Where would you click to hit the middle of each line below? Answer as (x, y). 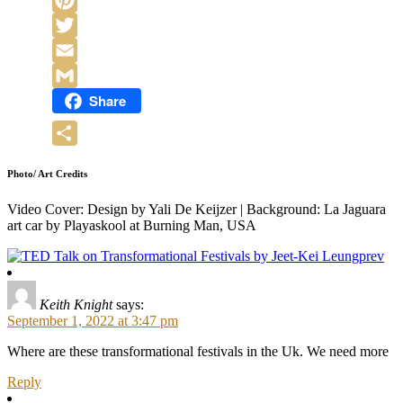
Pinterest (76, 25)
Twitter (72, 50)
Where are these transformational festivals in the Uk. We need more (198, 351)
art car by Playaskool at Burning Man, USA (132, 225)
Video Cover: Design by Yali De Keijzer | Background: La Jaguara (197, 209)
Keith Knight (76, 304)
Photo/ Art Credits (47, 173)
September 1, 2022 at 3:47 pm (93, 320)
